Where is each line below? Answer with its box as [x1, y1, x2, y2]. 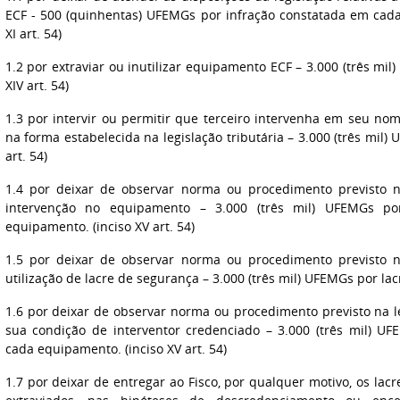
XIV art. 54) [4, 77, 69, 94]
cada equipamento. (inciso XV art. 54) [4, 340, 227, 357]
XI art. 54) [4, 25, 62, 42]
